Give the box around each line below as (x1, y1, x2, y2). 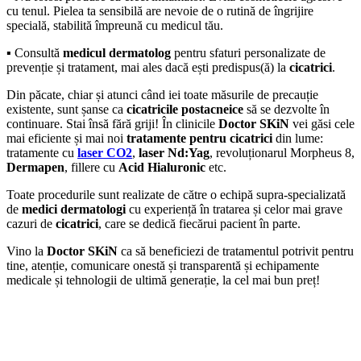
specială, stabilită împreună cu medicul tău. (6, 18, 223, 32)
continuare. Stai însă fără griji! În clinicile (6, 116, 218, 131)
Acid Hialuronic (118, 160, 209, 174)
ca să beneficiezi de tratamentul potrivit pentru (118, 243, 354, 258)
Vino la (6, 243, 47, 258)
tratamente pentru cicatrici (127, 131, 272, 145)
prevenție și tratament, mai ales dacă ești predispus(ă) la (6, 60, 289, 74)
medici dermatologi (22, 201, 129, 216)
